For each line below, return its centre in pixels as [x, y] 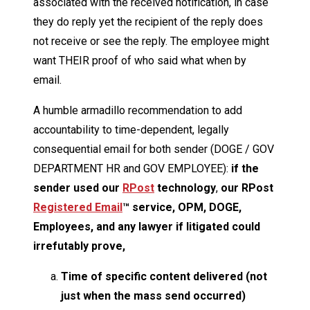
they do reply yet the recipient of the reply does [148, 21]
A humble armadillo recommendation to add [138, 110]
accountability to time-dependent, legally [131, 129]
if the [245, 168]
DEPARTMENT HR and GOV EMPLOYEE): [132, 168]
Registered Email [78, 207]
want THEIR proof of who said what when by [140, 60]
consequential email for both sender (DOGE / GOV [154, 149]
